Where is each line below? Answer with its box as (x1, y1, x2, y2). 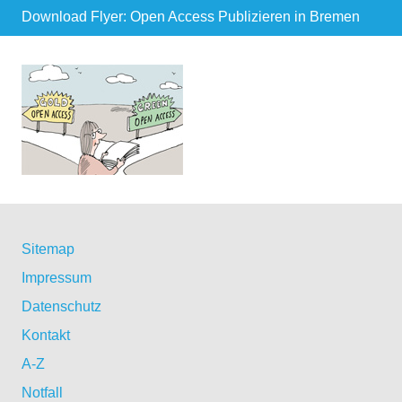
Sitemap (22, 240, 74, 257)
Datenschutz (22, 298, 101, 314)
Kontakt (22, 327, 70, 343)
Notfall (22, 384, 63, 400)
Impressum (22, 269, 92, 285)
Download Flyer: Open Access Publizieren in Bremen (22, 8, 360, 24)
